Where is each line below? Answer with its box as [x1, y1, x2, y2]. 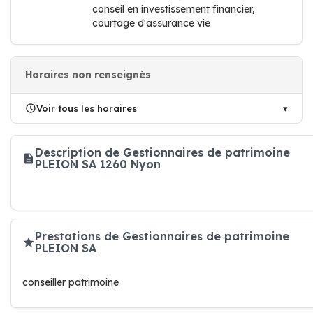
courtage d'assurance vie [92, 17, 210, 29]
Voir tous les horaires [36, 103, 137, 114]
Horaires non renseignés [25, 68, 151, 81]
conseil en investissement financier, [92, 3, 255, 15]
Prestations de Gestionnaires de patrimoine [35, 229, 289, 243]
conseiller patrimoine [22, 276, 119, 289]
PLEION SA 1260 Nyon [35, 157, 161, 171]
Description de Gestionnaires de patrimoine [35, 145, 290, 159]
